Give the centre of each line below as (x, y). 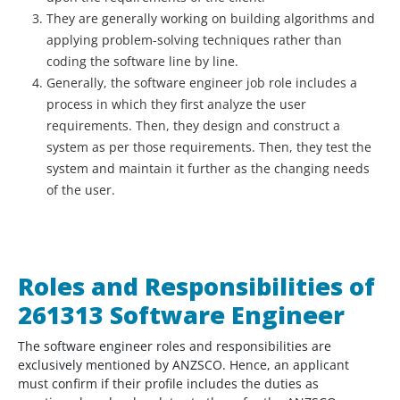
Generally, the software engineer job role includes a (202, 83)
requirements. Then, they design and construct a (193, 126)
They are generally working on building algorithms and (211, 19)
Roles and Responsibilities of (196, 287)
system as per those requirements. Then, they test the (209, 147)
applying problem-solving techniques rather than (194, 40)
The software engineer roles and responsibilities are (175, 346)
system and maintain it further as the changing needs (208, 169)
